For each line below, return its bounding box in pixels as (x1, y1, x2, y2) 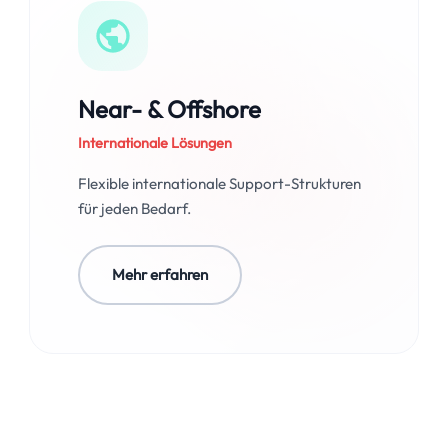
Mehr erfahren (112, 265, 209, 284)
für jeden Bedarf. (78, 199, 192, 218)
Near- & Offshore (78, 94, 262, 124)
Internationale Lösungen (78, 134, 233, 152)
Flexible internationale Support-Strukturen (78, 174, 362, 193)
